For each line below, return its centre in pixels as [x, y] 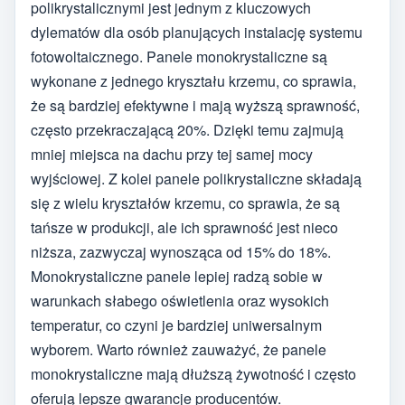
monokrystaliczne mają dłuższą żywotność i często [193, 373]
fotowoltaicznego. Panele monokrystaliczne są [179, 56]
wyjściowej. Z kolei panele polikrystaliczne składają [196, 178]
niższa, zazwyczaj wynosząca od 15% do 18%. [181, 251]
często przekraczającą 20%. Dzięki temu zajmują [187, 129]
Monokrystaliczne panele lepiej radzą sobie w [177, 276]
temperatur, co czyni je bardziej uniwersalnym [176, 325]
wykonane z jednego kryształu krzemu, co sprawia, [193, 80]
